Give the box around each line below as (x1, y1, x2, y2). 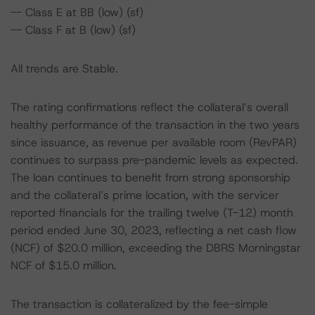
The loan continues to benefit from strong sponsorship (11, 170, 290, 185)
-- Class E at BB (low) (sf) (11, 5, 143, 20)
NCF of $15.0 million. (11, 258, 117, 273)
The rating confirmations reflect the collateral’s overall (11, 100, 288, 115)
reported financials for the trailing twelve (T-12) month (11, 205, 293, 220)
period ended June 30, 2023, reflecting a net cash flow (11, 223, 297, 238)
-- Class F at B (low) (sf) (11, 22, 136, 37)
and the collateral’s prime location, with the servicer (11, 188, 279, 202)
